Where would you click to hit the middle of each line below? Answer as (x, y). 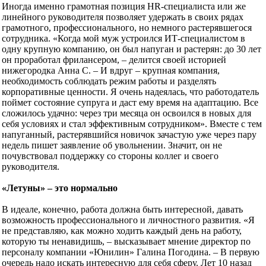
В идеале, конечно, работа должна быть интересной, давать (122, 210)
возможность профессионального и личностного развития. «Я (128, 220)
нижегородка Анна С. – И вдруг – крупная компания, (111, 71)
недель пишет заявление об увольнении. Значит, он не (112, 145)
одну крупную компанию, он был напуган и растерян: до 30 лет (132, 49)
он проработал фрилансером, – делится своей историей (114, 60)
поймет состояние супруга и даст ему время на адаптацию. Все (130, 103)
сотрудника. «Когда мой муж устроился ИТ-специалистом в (123, 39)
